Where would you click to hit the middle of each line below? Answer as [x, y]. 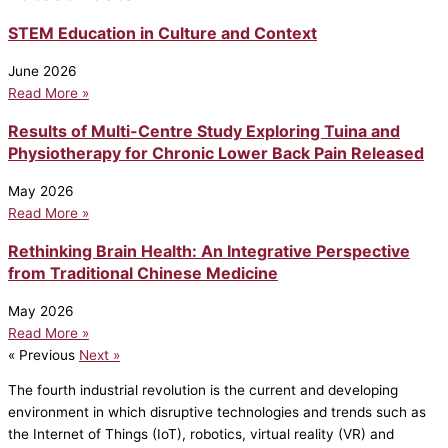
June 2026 [42, 70]
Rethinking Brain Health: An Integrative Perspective [209, 250]
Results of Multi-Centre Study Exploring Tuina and [204, 130]
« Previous [41, 354]
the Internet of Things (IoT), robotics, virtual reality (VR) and [201, 434]
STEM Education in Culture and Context [162, 32]
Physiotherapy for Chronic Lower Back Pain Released [216, 152]
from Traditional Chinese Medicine [143, 272]
